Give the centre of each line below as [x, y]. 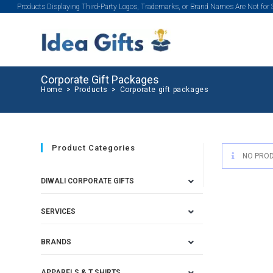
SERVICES [58, 211]
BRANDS [56, 242]
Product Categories [94, 148]
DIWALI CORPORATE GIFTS [88, 181]
